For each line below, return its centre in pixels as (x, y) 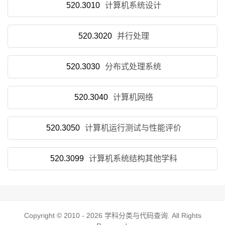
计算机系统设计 (133, 5)
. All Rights (184, 215)
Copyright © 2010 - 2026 (64, 215)
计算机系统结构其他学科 (133, 158)
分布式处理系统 (133, 67)
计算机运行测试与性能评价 (133, 128)
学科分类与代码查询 (136, 215)
